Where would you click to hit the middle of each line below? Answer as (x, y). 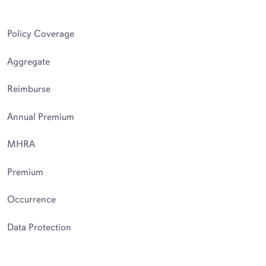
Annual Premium (41, 116)
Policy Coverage (41, 34)
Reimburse (29, 89)
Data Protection (39, 227)
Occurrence (32, 199)
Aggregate (29, 61)
